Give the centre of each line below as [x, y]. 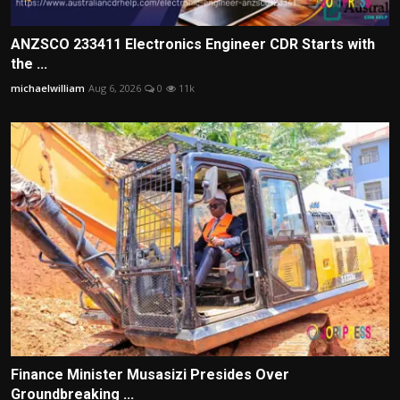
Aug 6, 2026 [115, 87]
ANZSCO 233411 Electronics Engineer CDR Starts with [193, 44]
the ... [29, 63]
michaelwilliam [48, 87]
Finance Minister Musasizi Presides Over [150, 375]
